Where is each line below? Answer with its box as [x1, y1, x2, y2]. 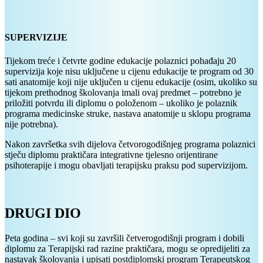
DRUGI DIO [5, 205, 81, 221]
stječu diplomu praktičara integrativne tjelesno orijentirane [5, 149, 218, 160]
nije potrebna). [5, 119, 58, 129]
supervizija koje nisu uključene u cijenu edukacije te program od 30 [5, 66, 254, 76]
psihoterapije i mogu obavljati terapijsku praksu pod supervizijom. [5, 160, 248, 170]
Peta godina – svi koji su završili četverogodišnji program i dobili [5, 232, 244, 243]
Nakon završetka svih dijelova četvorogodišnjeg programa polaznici [5, 139, 255, 149]
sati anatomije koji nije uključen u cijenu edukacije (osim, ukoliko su [5, 76, 257, 87]
